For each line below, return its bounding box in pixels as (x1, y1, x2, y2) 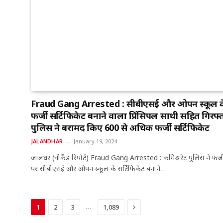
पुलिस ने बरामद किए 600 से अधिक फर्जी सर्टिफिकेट (31, 121, 210, 134)
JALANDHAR (31, 137, 63, 145)
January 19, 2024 (73, 137, 117, 145)
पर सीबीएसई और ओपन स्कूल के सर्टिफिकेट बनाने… (31, 164, 166, 174)
